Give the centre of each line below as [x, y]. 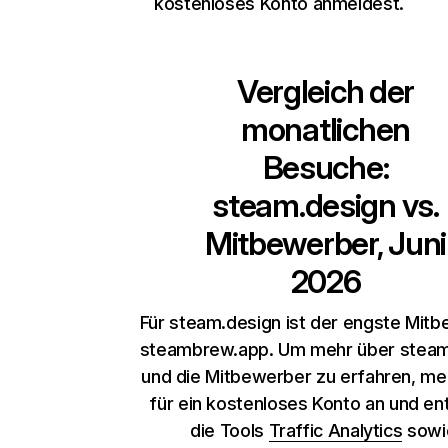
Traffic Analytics [335, 430]
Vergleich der [325, 91]
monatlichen [325, 129]
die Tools [229, 430]
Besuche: [325, 167]
